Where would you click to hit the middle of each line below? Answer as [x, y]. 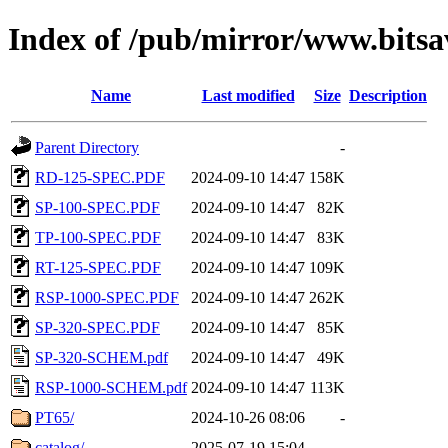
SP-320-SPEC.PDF [97, 327]
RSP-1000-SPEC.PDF [107, 297]
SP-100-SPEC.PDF [97, 207]
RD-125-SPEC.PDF [100, 177]
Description [388, 95]
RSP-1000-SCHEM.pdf [111, 387]
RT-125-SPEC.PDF [98, 267]
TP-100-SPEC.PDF [98, 237]
